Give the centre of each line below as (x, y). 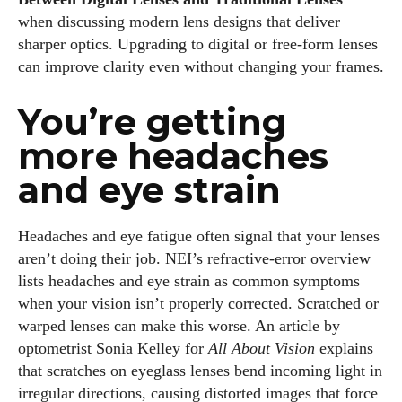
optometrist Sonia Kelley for (113, 349)
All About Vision (262, 349)
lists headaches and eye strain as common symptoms (189, 281)
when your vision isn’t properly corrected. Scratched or (198, 304)
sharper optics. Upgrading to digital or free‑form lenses (198, 44)
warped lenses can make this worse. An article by (179, 326)
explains (344, 349)
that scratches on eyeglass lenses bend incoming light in (200, 371)
